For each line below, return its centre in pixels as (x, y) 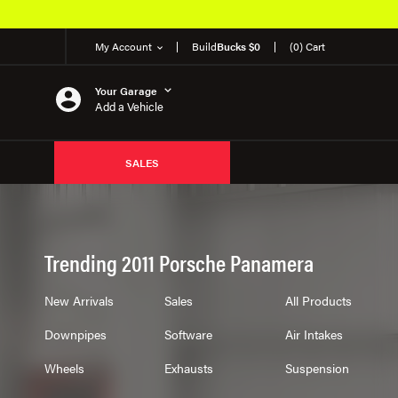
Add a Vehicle (129, 106)
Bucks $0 (239, 46)
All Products (318, 300)
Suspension (317, 368)
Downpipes (75, 334)
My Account (123, 46)
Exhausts (189, 368)
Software (189, 334)
